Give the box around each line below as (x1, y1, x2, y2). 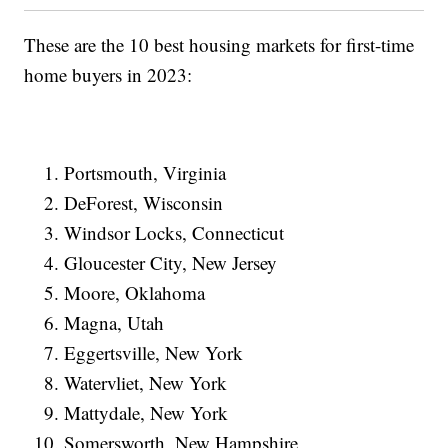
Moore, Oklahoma (64, 280, 206, 306)
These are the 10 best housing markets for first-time (24, 32, 415, 58)
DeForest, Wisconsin (64, 190, 224, 216)
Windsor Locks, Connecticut (64, 220, 285, 246)
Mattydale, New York (64, 400, 229, 426)
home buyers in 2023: (24, 62, 193, 88)
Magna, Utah (64, 310, 165, 336)
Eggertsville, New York (64, 340, 244, 366)
